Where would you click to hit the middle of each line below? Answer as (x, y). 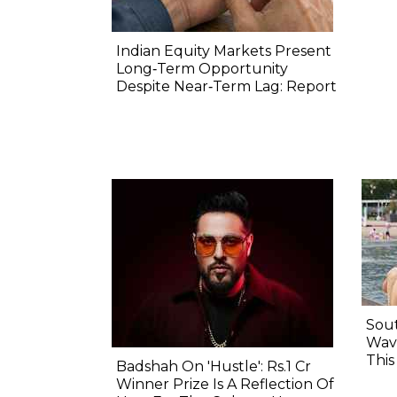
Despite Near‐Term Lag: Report (226, 87)
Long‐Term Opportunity (202, 69)
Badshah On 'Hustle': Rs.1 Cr (214, 367)
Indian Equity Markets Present (224, 51)
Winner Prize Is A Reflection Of (225, 385)
